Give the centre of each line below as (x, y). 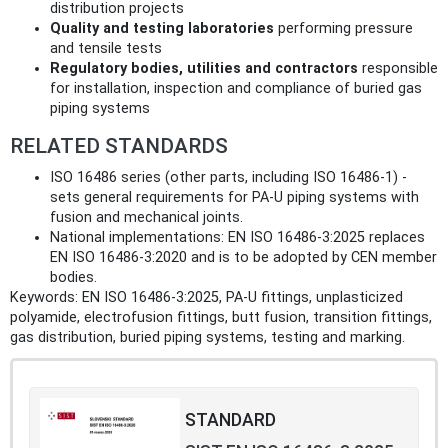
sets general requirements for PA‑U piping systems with (234, 197)
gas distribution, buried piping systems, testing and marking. (207, 337)
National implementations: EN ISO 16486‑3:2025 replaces (237, 237)
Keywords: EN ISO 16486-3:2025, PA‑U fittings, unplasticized (206, 297)
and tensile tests (106, 48)
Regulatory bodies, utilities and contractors (204, 68)
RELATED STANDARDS (119, 145)
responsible (398, 68)
